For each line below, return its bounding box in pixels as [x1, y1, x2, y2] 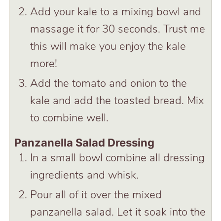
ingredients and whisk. [30, 167, 139, 183]
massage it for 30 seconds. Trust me [30, 21, 205, 37]
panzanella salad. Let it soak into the [30, 204, 206, 220]
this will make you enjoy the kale [30, 38, 186, 54]
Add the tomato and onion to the [30, 75, 187, 91]
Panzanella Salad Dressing [14, 136, 154, 149]
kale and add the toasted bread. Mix [30, 93, 204, 108]
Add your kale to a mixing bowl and [30, 4, 201, 19]
